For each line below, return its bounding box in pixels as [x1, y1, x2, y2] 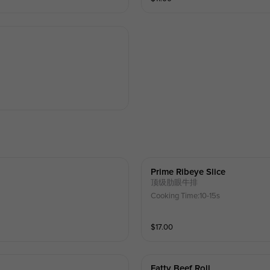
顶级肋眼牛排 [151, 177, 198, 187]
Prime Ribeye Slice [151, 167, 226, 177]
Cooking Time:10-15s [151, 190, 221, 201]
